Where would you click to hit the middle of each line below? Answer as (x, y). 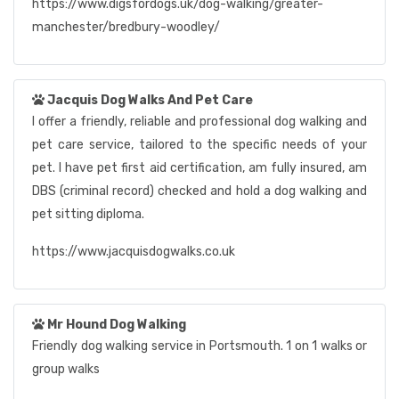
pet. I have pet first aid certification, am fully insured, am (199, 168)
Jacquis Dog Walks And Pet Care (150, 100)
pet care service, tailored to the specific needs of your (199, 145)
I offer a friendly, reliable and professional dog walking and (199, 122)
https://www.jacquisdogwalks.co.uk (134, 252)
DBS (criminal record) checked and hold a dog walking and (199, 191)
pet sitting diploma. (88, 214)
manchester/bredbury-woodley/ (126, 27)
